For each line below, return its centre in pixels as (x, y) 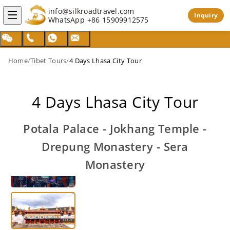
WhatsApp (68, 20)
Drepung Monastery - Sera (115, 146)
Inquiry (206, 15)
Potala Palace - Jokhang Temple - (115, 128)
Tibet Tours (49, 61)
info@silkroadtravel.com (91, 11)
